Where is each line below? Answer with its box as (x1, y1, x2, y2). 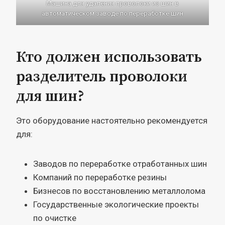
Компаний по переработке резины (33, 172, 167, 182)
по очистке (33, 212, 76, 223)
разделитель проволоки (16, 67, 187, 86)
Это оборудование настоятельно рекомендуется (16, 115, 207, 126)
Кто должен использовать (16, 47, 202, 67)
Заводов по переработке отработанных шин (33, 158, 207, 169)
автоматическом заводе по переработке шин (42, 9, 183, 17)
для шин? (16, 86, 84, 106)
